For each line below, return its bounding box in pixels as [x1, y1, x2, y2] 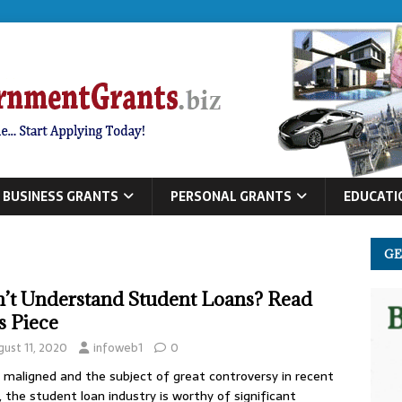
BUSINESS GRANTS [3, 187, 118, 206]
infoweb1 [93, 338, 143, 357]
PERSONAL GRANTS [170, 187, 292, 206]
